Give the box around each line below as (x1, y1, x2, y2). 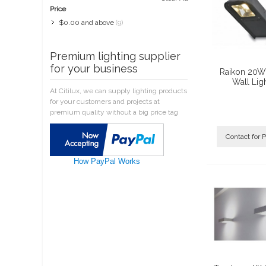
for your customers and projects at (50, 97, 160, 106)
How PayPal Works (74, 157, 140, 166)
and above (80, 18, 114, 27)
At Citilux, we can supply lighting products (50, 87, 187, 95)
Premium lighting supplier (50, 50, 180, 62)
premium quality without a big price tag (50, 108, 178, 116)
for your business (50, 62, 138, 75)
